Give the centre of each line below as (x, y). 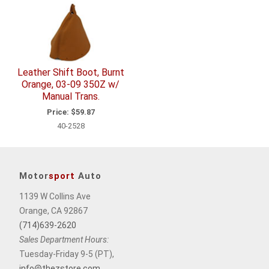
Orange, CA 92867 (53, 210)
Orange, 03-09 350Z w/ (71, 85)
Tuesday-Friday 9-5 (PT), (67, 254)
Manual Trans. (71, 97)
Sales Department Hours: (64, 239)
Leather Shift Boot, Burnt (71, 73)
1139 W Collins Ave (55, 196)
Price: (58, 112)
